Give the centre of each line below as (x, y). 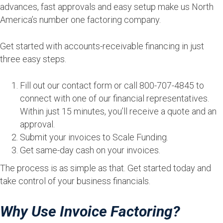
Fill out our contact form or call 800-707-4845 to (112, 85)
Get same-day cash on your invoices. (90, 150)
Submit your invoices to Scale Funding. (94, 137)
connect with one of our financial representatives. (114, 98)
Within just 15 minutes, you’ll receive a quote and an (118, 111)
